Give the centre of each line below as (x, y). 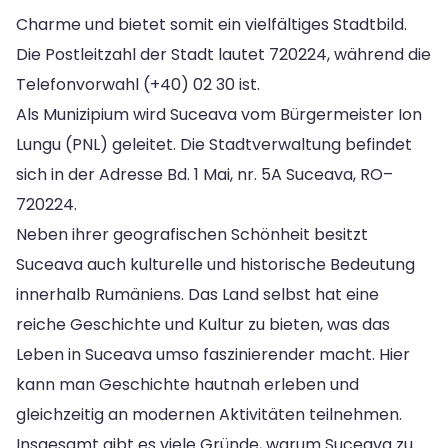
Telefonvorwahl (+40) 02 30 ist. (138, 84)
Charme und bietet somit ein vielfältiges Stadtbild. (211, 24)
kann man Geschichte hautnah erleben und (187, 384)
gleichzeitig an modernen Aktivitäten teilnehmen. (209, 414)
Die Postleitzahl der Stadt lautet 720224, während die (223, 54)
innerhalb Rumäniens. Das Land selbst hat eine (197, 294)
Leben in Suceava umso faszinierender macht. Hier (213, 354)
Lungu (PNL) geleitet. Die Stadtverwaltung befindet (214, 144)
